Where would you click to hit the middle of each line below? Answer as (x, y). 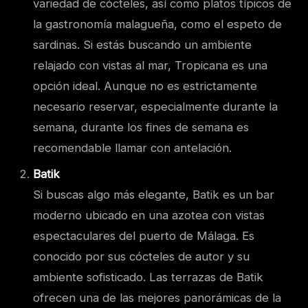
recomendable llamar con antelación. (132, 147)
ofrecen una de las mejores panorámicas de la (157, 297)
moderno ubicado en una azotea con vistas (149, 215)
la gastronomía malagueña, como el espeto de (157, 24)
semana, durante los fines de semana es (141, 127)
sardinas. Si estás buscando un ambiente (142, 44)
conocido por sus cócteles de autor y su (141, 256)
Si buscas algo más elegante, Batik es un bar (154, 194)
